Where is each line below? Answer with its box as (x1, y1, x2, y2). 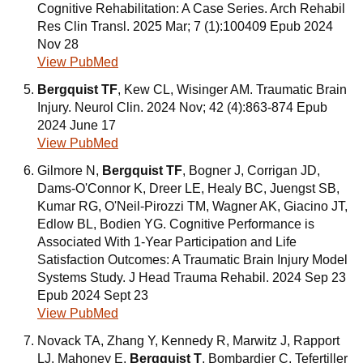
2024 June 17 (37, 118, 116, 132)
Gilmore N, (37, 164, 102, 177)
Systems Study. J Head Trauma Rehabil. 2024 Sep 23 (37, 271, 346, 284)
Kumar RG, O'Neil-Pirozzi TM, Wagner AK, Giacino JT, (37, 199, 348, 213)
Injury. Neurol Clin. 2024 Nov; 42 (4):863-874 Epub (37, 100, 327, 114)
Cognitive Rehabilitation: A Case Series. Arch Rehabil (37, 2, 345, 15)
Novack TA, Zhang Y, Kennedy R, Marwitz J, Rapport (37, 334, 340, 348)
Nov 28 (37, 37, 79, 51)
